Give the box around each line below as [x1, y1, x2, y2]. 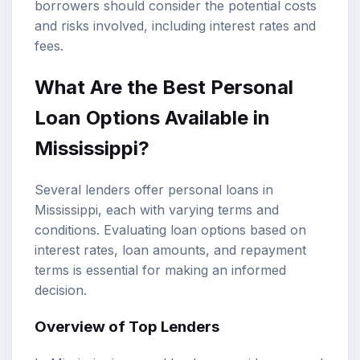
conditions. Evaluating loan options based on [35, 221, 306, 238]
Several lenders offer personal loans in [35, 181, 273, 198]
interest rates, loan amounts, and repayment [35, 241, 306, 258]
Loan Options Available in [35, 105, 270, 129]
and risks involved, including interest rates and [35, 17, 316, 34]
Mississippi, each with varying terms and [35, 201, 279, 218]
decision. [35, 281, 87, 298]
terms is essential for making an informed [35, 261, 286, 278]
